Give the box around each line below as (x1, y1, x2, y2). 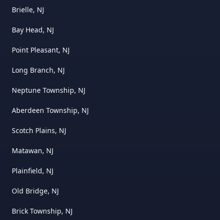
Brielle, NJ (12, 4, 44, 14)
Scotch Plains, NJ (12, 125, 66, 135)
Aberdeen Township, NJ (12, 105, 89, 115)
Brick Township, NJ (12, 206, 73, 216)
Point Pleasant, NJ (12, 45, 70, 55)
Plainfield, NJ (12, 165, 54, 175)
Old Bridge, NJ (12, 186, 59, 195)
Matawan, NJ (12, 145, 54, 155)
